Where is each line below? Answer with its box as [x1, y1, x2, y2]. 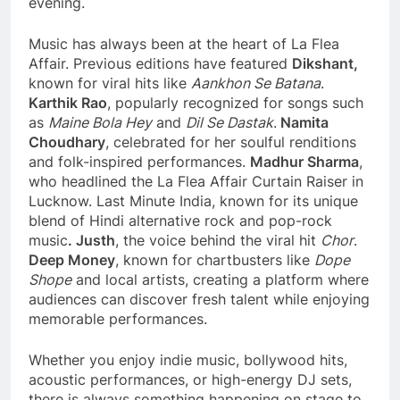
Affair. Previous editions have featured [29, 54, 292, 73]
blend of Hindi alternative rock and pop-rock [29, 212, 332, 230]
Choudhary [29, 133, 105, 152]
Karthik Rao [29, 94, 107, 112]
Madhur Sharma [250, 153, 359, 171]
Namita [277, 113, 329, 132]
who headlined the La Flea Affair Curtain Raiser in [29, 172, 363, 191]
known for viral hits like [29, 74, 191, 93]
